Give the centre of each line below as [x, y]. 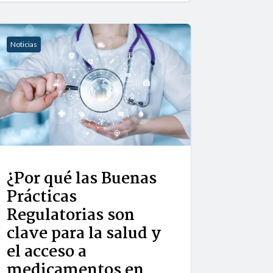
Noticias [24, 44]
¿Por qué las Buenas [82, 179]
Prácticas [42, 198]
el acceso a [47, 253]
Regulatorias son [71, 216]
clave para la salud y [84, 234]
